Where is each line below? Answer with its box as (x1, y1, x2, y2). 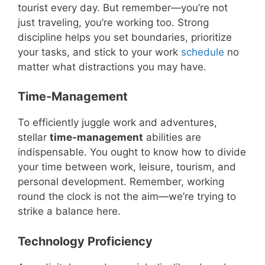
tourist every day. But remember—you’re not (18, 1, 228, 14)
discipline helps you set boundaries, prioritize (18, 31, 232, 43)
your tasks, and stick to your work (18, 46, 181, 58)
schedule (181, 46, 224, 58)
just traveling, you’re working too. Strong (18, 16, 209, 28)
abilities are (143, 131, 201, 144)
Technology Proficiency (18, 234, 153, 248)
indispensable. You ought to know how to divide (18, 146, 246, 159)
